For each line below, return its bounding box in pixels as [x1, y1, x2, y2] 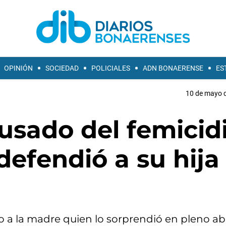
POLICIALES [91, 64, 130, 72]
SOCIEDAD [45, 64, 79, 72]
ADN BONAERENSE [143, 64, 203, 72]
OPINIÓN [4, 64, 33, 72]
